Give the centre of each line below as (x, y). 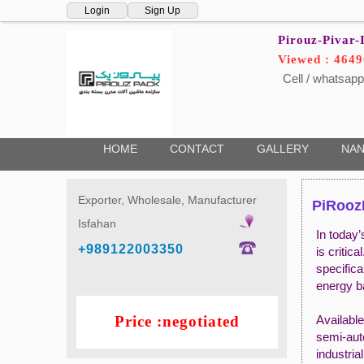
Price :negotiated (177, 321)
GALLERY (282, 149)
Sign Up (163, 11)
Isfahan (97, 223)
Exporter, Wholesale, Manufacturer (167, 199)
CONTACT (197, 149)
